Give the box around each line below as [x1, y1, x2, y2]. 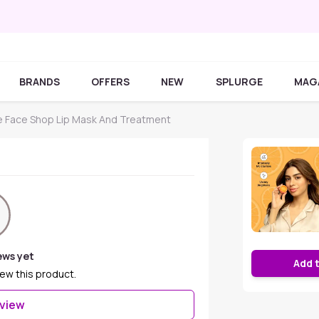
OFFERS [91, 74, 130, 88]
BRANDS [19, 74, 61, 88]
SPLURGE [215, 74, 263, 88]
